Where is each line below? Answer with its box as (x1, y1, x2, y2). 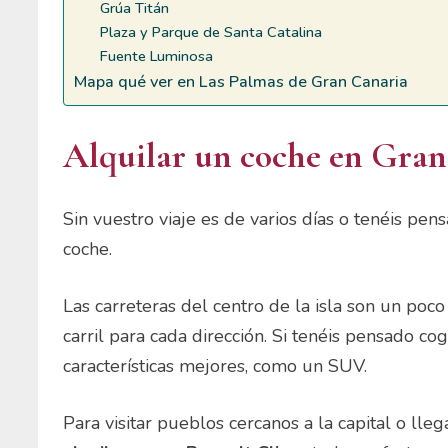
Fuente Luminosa (100, 45, 214, 66)
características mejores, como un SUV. (63, 354, 368, 379)
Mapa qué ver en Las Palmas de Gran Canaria (74, 70, 409, 93)
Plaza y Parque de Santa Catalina (100, 21, 323, 42)
